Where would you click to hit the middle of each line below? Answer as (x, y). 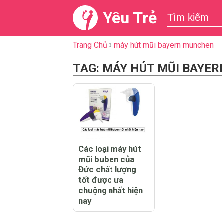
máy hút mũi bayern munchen (164, 45)
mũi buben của (106, 159)
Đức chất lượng (107, 169)
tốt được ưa (101, 180)
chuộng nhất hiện (111, 190)
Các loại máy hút (110, 148)
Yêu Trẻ (130, 18)
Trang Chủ (90, 45)
